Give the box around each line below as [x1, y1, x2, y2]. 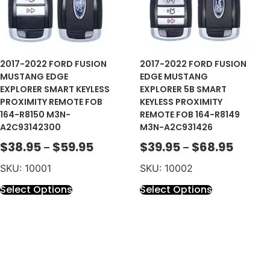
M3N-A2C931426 [140, 121, 213, 134]
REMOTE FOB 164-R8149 [140, 108, 240, 121]
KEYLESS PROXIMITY [140, 96, 223, 108]
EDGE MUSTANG [140, 71, 209, 83]
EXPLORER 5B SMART [140, 83, 227, 96]
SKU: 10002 [140, 162, 193, 175]
